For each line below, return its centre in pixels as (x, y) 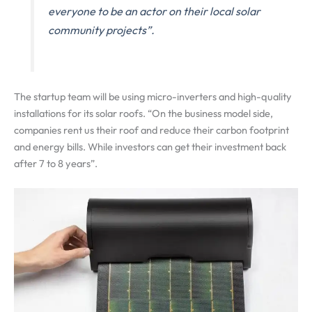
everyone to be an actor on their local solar (155, 11)
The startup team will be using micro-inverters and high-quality (153, 96)
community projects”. (102, 30)
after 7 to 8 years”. (56, 163)
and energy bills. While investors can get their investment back (150, 146)
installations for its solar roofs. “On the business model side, (143, 113)
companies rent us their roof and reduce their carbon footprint (151, 130)
